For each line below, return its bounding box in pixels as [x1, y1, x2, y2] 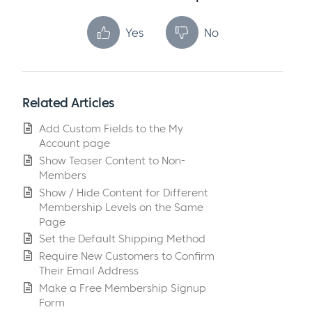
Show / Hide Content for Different [39, 185, 208, 199]
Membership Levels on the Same [39, 200, 203, 214]
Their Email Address [39, 264, 139, 278]
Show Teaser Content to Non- [39, 153, 185, 167]
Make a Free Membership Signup [39, 281, 206, 295]
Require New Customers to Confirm [39, 249, 214, 263]
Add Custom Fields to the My [39, 121, 183, 135]
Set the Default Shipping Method [39, 232, 205, 246]
